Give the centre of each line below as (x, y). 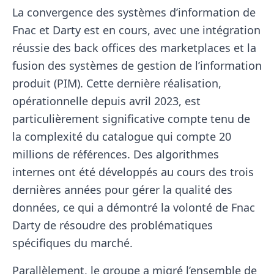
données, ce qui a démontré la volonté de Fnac (134, 208)
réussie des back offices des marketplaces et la (134, 48)
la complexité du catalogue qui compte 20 (122, 137)
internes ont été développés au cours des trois (133, 172)
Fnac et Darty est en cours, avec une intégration (136, 30)
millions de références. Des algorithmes (116, 154)
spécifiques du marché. (72, 243)
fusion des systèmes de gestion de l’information (137, 66)
